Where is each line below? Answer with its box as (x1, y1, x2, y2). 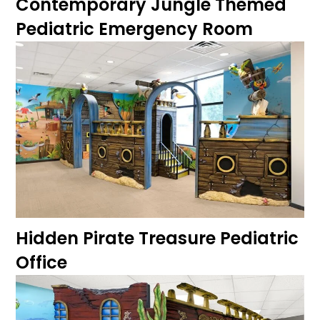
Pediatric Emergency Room (16, 17, 253, 41)
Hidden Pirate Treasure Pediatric (16, 226, 299, 250)
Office (16, 250, 67, 274)
